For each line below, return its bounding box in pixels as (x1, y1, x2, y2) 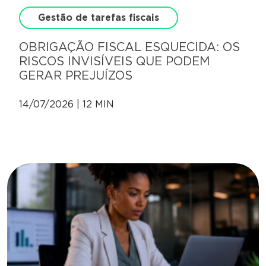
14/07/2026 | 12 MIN (19, 99, 114, 110)
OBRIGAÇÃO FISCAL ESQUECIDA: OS (19, 40, 240, 55)
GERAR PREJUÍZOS (19, 68, 132, 83)
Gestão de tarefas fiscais (38, 12, 159, 24)
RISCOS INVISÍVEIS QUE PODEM (19, 54, 210, 69)
